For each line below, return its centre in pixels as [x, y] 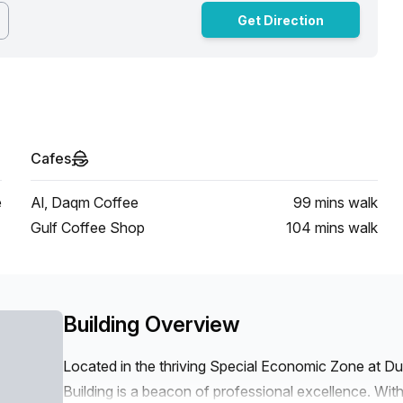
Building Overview [152, 324]
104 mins [315, 228]
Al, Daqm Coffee [85, 202]
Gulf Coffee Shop [88, 228]
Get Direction [281, 20]
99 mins [319, 202]
